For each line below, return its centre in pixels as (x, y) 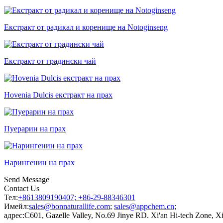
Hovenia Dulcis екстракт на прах (58, 95)
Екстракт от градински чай (50, 61)
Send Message (27, 179)
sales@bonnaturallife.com (69, 206)
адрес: (14, 215)
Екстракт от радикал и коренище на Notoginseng (86, 27)
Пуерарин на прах (35, 128)
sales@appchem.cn (144, 206)
